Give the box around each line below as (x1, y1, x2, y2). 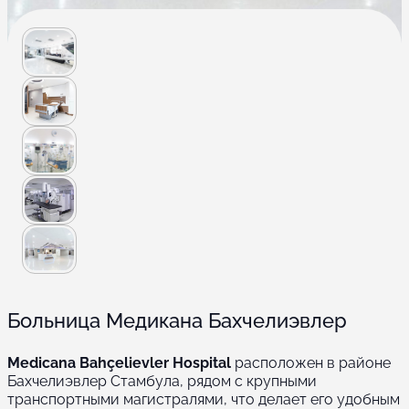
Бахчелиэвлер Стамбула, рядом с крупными (7, 372, 317, 391)
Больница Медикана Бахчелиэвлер (7, 309, 347, 333)
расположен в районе (231, 354, 391, 372)
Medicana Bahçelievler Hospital (7, 354, 231, 372)
